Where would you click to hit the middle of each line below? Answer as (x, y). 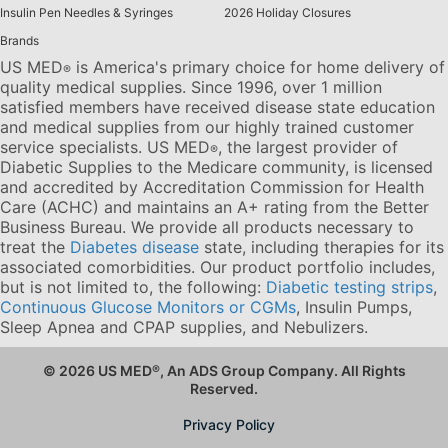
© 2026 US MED (97, 370)
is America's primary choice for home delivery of (258, 66)
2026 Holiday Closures (287, 12)
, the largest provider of (308, 146)
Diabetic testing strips (349, 286)
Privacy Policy (229, 424)
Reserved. (224, 388)
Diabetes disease (134, 246)
